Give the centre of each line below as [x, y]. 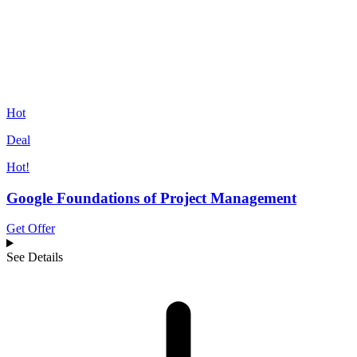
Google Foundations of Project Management [151, 198]
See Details [35, 257]
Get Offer [31, 229]
